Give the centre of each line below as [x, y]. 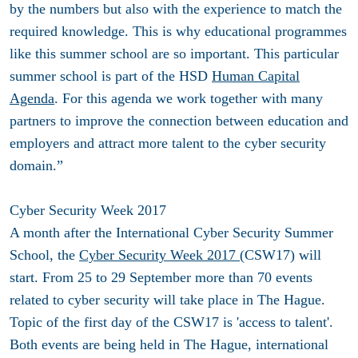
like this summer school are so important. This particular [174, 54]
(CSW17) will [280, 255]
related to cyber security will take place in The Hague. [167, 300]
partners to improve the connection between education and [179, 121]
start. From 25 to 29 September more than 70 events [161, 278]
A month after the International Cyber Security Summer [171, 233]
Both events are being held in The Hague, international [169, 345]
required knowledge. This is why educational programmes [178, 32]
